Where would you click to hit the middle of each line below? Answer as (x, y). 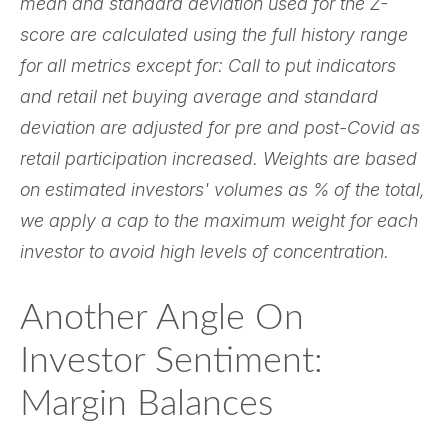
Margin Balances (146, 403)
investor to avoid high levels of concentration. (204, 251)
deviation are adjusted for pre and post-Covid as (220, 127)
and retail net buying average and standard (199, 96)
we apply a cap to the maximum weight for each (219, 220)
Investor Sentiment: (171, 360)
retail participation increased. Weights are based (218, 158)
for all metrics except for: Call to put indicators (208, 65)
